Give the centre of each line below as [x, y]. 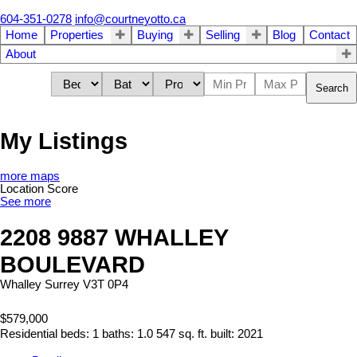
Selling [222, 35]
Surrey [62, 284]
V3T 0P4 [106, 284]
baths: [120, 333]
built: [224, 333]
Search [332, 88]
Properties [77, 35]
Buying [155, 35]
